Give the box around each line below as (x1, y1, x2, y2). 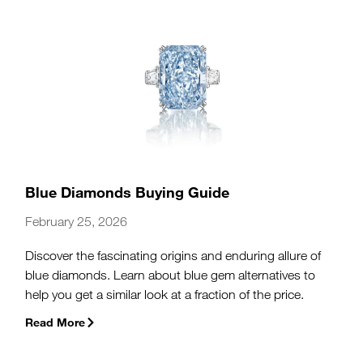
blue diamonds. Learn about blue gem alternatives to (25, 267, 316, 283)
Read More (25, 315, 86, 330)
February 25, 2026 (25, 213, 128, 229)
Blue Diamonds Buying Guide (25, 182, 230, 201)
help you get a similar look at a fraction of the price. (25, 286, 305, 302)
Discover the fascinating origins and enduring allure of (25, 247, 322, 263)
